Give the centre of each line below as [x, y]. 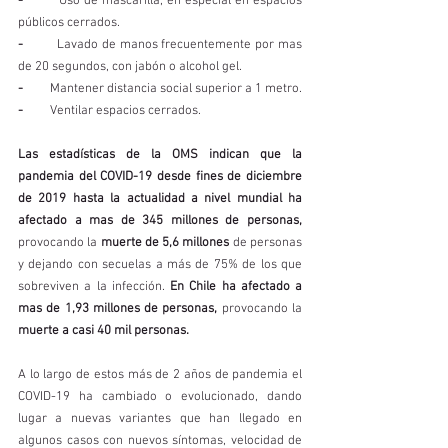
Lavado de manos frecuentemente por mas [168, 45]
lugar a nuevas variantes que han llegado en [160, 419]
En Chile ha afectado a [236, 287]
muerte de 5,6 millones [165, 243]
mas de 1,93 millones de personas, [118, 309]
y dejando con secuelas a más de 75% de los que [160, 265]
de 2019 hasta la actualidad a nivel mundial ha [160, 199]
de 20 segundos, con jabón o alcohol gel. [131, 67]
